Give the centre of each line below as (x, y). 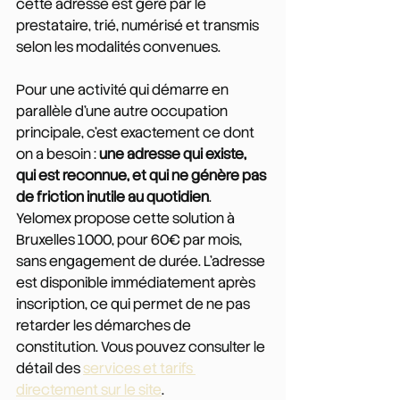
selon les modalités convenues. (118, 46)
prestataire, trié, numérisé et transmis (139, 25)
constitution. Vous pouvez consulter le (142, 346)
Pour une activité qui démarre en (124, 89)
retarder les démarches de (105, 325)
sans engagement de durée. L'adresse (142, 261)
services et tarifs (139, 368)
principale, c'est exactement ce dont (137, 132)
